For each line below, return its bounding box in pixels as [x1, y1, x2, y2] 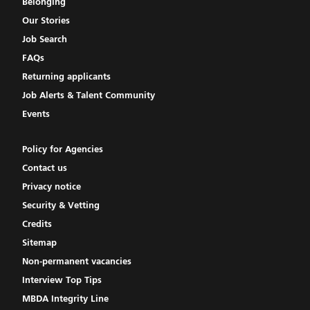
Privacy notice [22, 183, 81, 192]
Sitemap [22, 239, 57, 248]
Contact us [22, 164, 67, 174]
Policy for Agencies [22, 145, 103, 155]
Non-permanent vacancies [22, 257, 131, 267]
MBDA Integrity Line [22, 295, 109, 304]
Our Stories [22, 17, 70, 26]
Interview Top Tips [22, 276, 102, 286]
